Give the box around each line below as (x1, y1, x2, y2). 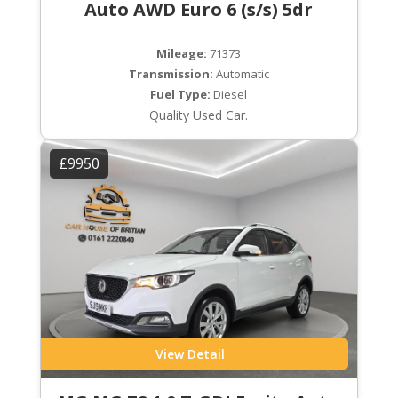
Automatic (212, 66, 269, 83)
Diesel (211, 86, 248, 103)
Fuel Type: (150, 86, 211, 103)
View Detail (155, 345, 225, 362)
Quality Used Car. (149, 107, 249, 124)
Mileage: (156, 45, 208, 62)
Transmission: (128, 66, 213, 83)
